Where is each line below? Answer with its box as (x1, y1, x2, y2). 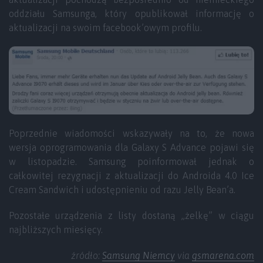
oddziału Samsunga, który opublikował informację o (9, 8, 254, 19)
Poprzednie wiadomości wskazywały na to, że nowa (9, 128, 254, 139)
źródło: (71, 250, 102, 261)
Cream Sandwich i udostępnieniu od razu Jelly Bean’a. (9, 184, 235, 195)
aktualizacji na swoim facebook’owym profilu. (9, 22, 202, 33)
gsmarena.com (192, 250, 254, 261)
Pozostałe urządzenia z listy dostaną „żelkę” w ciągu (9, 210, 254, 221)
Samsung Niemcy (102, 250, 175, 261)
